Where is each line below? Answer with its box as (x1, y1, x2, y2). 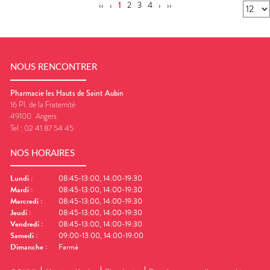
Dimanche (10, 241, 43, 254)
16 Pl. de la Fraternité (10, 98, 75, 110)
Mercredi (10, 195, 39, 208)
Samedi (10, 230, 34, 242)
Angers (35, 110, 57, 122)
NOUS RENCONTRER (10, 63, 97, 72)
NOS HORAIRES (10, 148, 75, 158)
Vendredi (10, 218, 39, 231)
